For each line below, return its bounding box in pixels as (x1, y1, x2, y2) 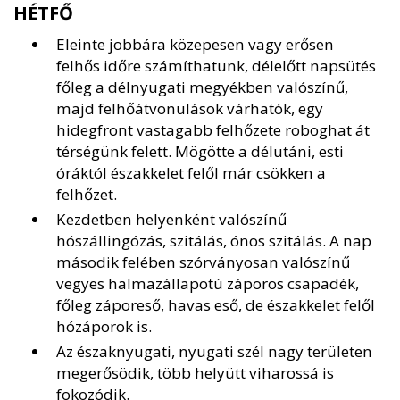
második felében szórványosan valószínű (56, 252, 350, 273)
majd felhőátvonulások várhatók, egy (56, 98, 323, 120)
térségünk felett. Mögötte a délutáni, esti (56, 141, 344, 162)
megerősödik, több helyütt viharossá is (56, 362, 334, 384)
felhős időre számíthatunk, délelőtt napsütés (56, 55, 376, 77)
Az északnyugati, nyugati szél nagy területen (56, 341, 372, 362)
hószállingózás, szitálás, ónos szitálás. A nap (56, 230, 371, 252)
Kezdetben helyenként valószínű (56, 209, 287, 230)
